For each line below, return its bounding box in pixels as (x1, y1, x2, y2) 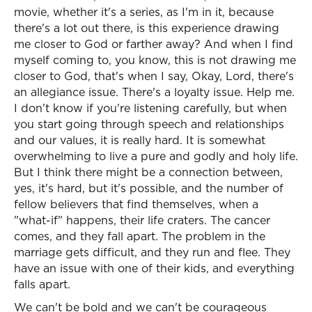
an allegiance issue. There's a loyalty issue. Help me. (14, 84, 295, 100)
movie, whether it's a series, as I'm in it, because (14, 4, 274, 19)
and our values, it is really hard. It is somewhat (14, 132, 265, 148)
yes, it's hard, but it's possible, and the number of (14, 180, 283, 196)
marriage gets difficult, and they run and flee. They (14, 244, 290, 260)
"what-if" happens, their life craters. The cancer (14, 212, 270, 228)
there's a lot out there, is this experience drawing (14, 20, 279, 36)
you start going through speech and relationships (14, 116, 284, 132)
